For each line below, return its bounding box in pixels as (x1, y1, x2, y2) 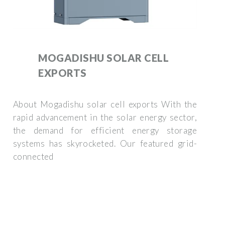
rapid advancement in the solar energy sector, (13, 111, 197, 123)
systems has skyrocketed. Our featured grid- (13, 138, 197, 149)
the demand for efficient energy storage (13, 125, 197, 136)
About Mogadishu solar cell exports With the (13, 98, 197, 109)
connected (13, 151, 54, 162)
